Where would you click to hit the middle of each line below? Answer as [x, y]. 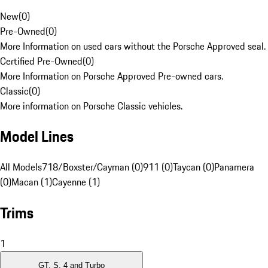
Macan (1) [32, 182]
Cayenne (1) [76, 182]
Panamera [234, 167]
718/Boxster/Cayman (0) [92, 167]
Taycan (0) [194, 167]
